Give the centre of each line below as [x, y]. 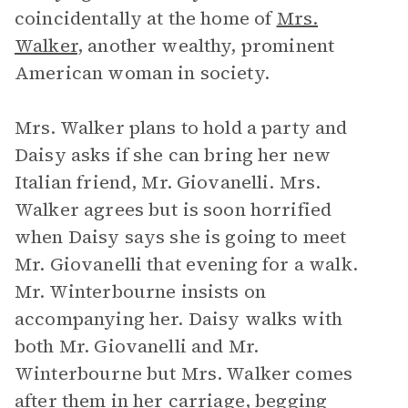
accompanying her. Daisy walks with [179, 319]
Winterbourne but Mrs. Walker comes [184, 373]
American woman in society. [142, 73]
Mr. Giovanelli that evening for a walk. [186, 264]
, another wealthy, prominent [206, 46]
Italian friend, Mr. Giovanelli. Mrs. [168, 182]
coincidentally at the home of [146, 18]
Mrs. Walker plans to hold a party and [181, 127]
